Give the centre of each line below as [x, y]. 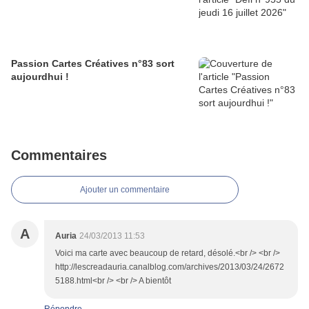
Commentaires [59, 156]
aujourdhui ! [40, 77]
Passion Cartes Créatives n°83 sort [93, 64]
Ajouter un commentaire [125, 190]
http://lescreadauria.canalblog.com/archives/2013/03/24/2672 [170, 267]
